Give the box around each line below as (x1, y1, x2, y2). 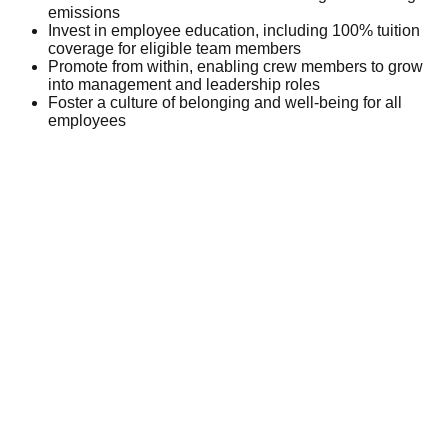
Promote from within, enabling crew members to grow (48, 57, 423, 75)
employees (48, 111, 126, 129)
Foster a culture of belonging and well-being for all (48, 93, 402, 111)
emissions (48, 3, 120, 21)
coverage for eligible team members (48, 39, 301, 57)
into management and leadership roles (48, 75, 320, 93)
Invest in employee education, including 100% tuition (48, 21, 420, 39)
